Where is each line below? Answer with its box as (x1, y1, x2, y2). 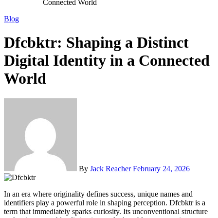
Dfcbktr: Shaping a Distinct (4, 34, 189, 52)
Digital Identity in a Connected (4, 52, 210, 70)
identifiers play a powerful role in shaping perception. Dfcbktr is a (4, 198, 205, 207)
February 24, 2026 (133, 164, 190, 173)
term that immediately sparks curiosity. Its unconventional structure (4, 207, 208, 216)
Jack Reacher (90, 164, 133, 173)
